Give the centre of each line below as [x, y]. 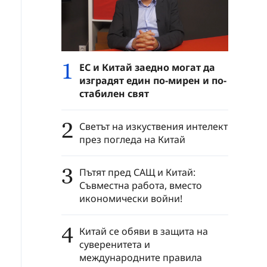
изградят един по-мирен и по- [153, 80]
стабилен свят [114, 93]
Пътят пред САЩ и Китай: [137, 172]
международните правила [141, 257]
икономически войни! [131, 198]
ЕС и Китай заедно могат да [147, 67]
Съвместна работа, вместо [141, 185]
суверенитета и [115, 244]
